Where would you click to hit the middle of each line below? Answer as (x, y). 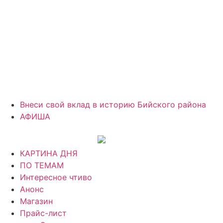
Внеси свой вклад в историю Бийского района (113, 105)
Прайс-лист (43, 213)
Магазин (36, 201)
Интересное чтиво (56, 177)
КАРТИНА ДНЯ (49, 153)
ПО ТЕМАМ (42, 165)
